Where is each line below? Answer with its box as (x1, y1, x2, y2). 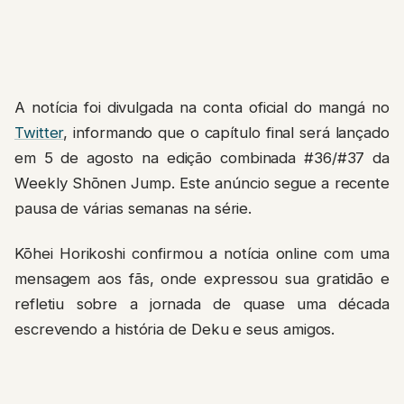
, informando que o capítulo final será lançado (63, 123, 390, 142)
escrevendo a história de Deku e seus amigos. (14, 320, 335, 339)
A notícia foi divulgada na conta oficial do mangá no (14, 97, 390, 116)
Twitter (14, 123, 64, 142)
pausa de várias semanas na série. (14, 198, 252, 217)
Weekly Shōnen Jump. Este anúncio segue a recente (14, 173, 390, 192)
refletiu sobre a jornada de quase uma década (14, 295, 390, 314)
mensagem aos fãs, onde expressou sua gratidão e (14, 270, 390, 289)
